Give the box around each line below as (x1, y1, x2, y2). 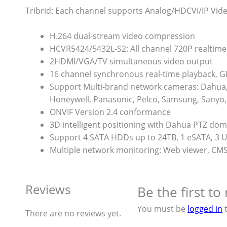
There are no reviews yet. (25, 208, 121, 219)
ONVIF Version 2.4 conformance (50, 106, 171, 118)
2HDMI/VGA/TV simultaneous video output (50, 56, 213, 67)
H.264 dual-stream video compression (50, 30, 195, 42)
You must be (137, 203, 187, 215)
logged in (187, 203, 222, 215)
